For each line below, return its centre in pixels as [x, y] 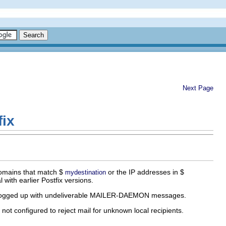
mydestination [86, 172]
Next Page [198, 88]
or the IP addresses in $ [145, 172]
